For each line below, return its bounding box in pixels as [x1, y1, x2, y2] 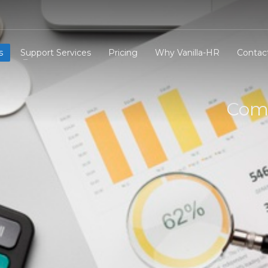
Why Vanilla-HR [155, 47, 220, 58]
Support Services [20, 47, 92, 58]
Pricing [108, 47, 138, 58]
